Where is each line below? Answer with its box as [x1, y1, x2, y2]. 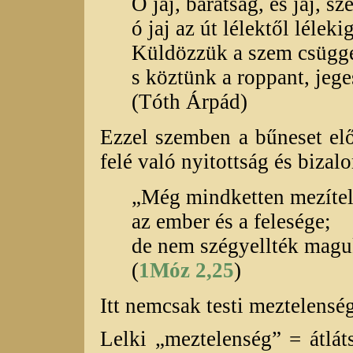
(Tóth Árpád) [132, 89, 247, 113]
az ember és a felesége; [132, 209, 331, 233]
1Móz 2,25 [139, 258, 234, 282]
